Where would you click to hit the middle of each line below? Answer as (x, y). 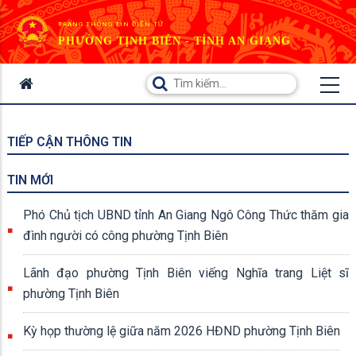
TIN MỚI (30, 180)
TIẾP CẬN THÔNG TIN (70, 142)
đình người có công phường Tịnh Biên (126, 236)
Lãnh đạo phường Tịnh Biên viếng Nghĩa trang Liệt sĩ (186, 273)
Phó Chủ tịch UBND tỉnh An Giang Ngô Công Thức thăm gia (186, 215)
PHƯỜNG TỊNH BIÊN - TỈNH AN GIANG (174, 41)
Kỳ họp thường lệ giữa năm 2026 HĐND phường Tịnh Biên (182, 331)
